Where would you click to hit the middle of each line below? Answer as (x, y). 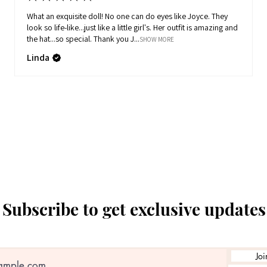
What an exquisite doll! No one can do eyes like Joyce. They (66, 16)
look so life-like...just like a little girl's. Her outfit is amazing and (90, 28)
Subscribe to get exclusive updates (134, 209)
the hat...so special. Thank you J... (117, 39)
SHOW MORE (157, 40)
